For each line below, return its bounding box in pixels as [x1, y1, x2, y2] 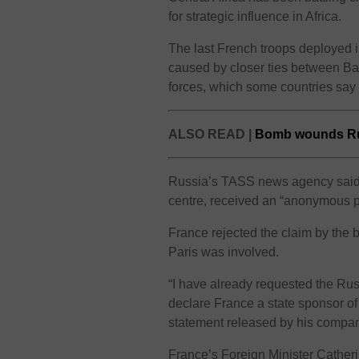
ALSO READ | [168, 127, 256, 141]
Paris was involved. [168, 244, 280, 259]
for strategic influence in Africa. [168, 9, 342, 23]
